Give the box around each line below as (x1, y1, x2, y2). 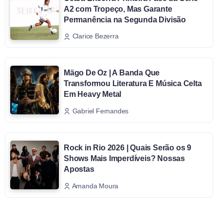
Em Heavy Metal (64, 90, 122, 99)
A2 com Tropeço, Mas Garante (64, 4, 172, 13)
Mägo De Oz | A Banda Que (64, 69, 160, 77)
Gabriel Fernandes (72, 107, 129, 115)
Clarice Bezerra (72, 32, 119, 40)
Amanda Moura (72, 182, 119, 190)
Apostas (64, 165, 94, 174)
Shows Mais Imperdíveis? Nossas (64, 154, 185, 163)
